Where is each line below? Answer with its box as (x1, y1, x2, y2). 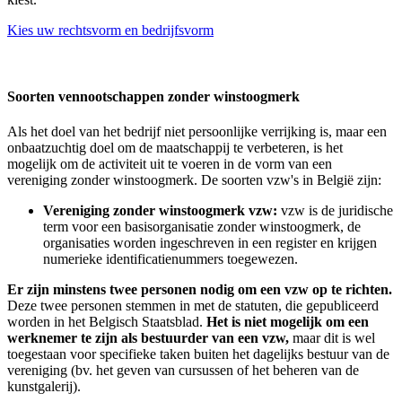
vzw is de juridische (281, 202, 393, 218)
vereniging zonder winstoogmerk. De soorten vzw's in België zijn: (7, 171, 381, 188)
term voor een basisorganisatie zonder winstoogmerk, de (43, 218, 361, 234)
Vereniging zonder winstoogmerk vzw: (43, 202, 281, 218)
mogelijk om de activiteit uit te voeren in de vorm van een (7, 155, 332, 171)
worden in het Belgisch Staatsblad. (7, 313, 206, 329)
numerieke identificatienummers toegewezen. (43, 250, 298, 267)
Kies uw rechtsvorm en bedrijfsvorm (7, 22, 214, 39)
